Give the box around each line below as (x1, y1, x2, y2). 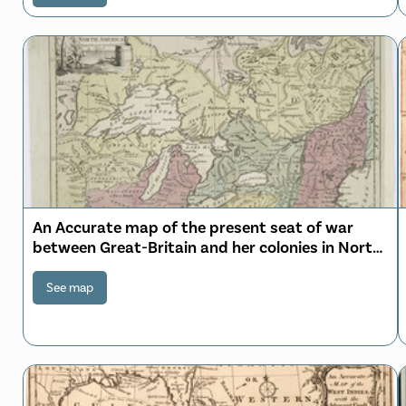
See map (46, 279, 93, 295)
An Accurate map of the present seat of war (33, 217, 353, 237)
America (33, 256, 92, 277)
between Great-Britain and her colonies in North (33, 237, 382, 257)
